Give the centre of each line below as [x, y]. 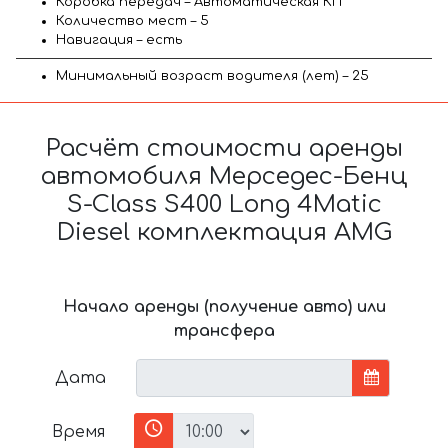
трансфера [224, 330]
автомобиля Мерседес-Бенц [224, 176]
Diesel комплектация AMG [224, 232]
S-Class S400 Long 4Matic [224, 204]
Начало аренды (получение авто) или [224, 306]
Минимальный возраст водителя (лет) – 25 [212, 75]
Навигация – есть [119, 39]
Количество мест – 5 [132, 20]
